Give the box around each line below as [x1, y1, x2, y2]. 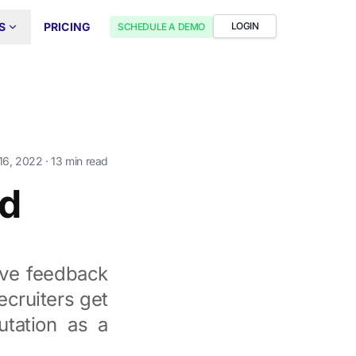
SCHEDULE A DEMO [118, 21, 205, 33]
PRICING [43, 20, 91, 33]
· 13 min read [42, 154, 108, 168]
